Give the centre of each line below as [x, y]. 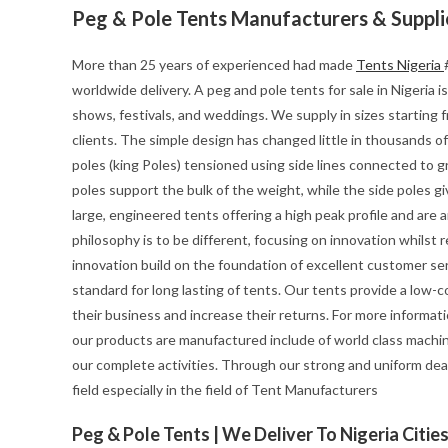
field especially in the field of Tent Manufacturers [225, 389]
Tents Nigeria [400, 64]
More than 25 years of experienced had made [214, 64]
